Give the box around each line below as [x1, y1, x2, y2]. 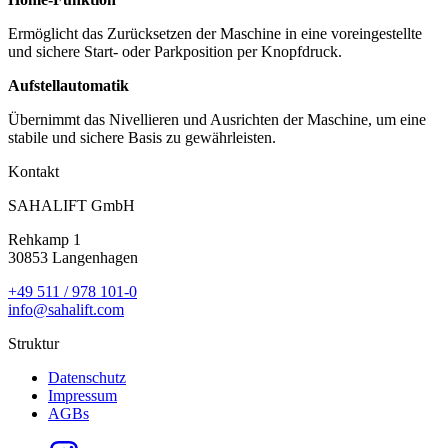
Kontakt [8, 162, 59, 180]
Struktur [8, 334, 59, 352]
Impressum [48, 386, 117, 404]
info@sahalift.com [8, 300, 124, 318]
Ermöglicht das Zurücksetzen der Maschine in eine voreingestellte [8, 24, 422, 42]
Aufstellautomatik [8, 76, 129, 94]
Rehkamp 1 [8, 230, 81, 248]
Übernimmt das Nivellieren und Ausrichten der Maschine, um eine [8, 110, 426, 128]
